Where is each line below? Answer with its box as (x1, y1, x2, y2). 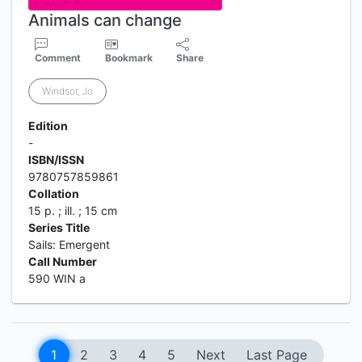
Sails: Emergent (28, 238, 110, 251)
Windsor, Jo (42, 85, 93, 97)
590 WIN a (28, 271, 86, 285)
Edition (28, 119, 68, 133)
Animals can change (28, 11, 182, 30)
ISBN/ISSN (28, 153, 84, 166)
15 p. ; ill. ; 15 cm (28, 204, 117, 217)
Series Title (28, 221, 90, 234)
